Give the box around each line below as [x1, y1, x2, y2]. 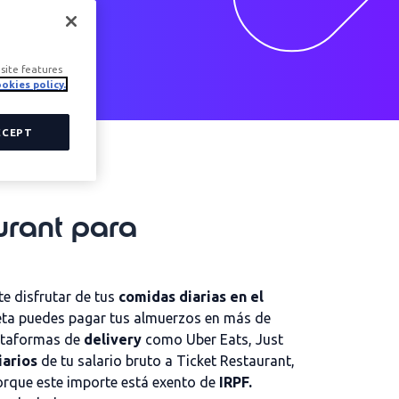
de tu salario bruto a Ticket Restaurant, [37, 353, 295, 369]
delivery [84, 331, 142, 347]
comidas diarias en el [118, 289, 264, 305]
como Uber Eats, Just [142, 331, 283, 347]
